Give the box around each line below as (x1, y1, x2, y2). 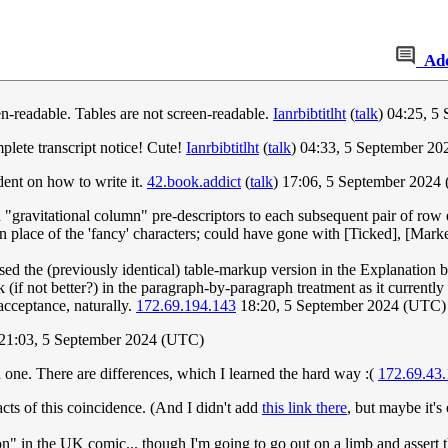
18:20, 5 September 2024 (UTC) (236, 297, 446, 315)
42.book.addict (147, 173, 241, 191)
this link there (262, 399, 347, 417)
